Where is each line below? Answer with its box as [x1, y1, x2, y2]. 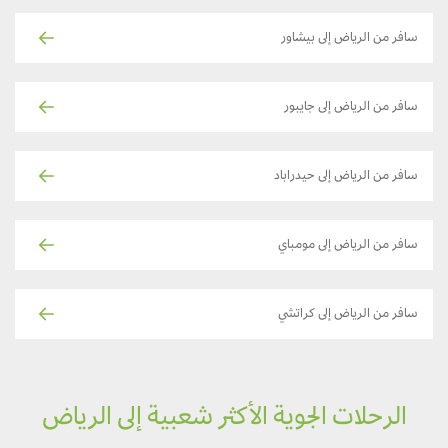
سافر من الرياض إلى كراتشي [293, 307, 433, 322]
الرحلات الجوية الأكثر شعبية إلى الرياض [56, 404, 422, 433]
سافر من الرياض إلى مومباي [293, 238, 433, 253]
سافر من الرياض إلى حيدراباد [289, 169, 433, 184]
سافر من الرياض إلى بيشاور [296, 31, 433, 46]
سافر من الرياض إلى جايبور [299, 100, 433, 115]
